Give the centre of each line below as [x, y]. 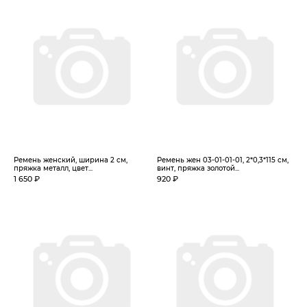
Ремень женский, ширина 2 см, [71, 160]
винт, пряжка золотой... [198, 168]
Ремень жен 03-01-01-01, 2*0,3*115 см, [223, 160]
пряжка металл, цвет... [53, 168]
